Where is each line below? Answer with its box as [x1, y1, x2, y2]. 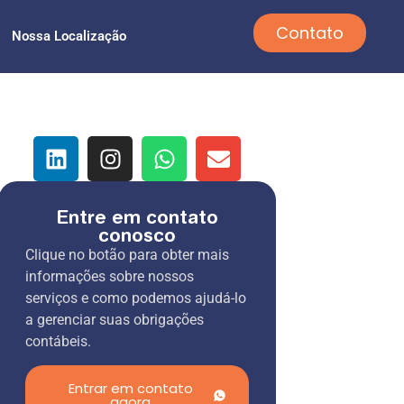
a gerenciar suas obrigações [25, 311, 205, 328]
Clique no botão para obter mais [25, 246, 230, 263]
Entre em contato [56, 207, 219, 227]
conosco [98, 225, 177, 245]
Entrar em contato [68, 379, 193, 399]
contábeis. [25, 333, 92, 350]
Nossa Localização [11, 28, 126, 44]
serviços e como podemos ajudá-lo [25, 289, 247, 307]
